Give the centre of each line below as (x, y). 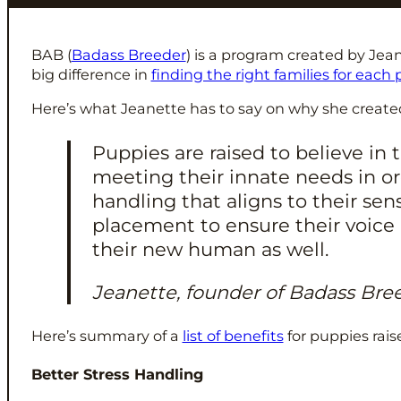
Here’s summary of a (107, 336)
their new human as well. (211, 249)
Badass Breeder (128, 54)
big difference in (91, 74)
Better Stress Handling (117, 374)
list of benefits (233, 336)
